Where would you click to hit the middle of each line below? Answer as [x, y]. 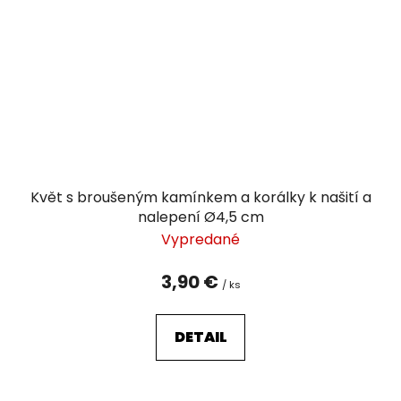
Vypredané [200, 239]
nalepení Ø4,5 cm [200, 217]
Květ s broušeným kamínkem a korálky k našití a [200, 197]
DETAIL [200, 337]
